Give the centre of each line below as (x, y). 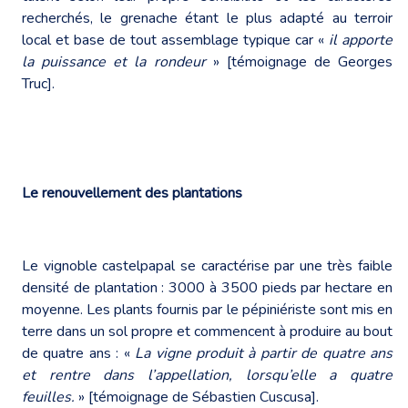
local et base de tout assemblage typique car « (175, 40)
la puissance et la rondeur (117, 61)
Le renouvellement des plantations (132, 193)
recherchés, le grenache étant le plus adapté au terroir (207, 18)
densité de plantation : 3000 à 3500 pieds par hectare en (207, 287)
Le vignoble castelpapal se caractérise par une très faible (207, 265)
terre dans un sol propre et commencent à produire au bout (207, 331)
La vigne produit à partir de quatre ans (264, 353)
